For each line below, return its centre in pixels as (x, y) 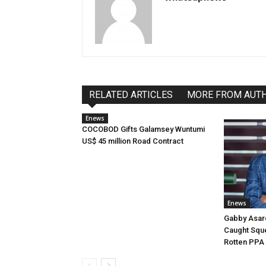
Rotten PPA (244, 242)
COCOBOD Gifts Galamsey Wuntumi (143, 129)
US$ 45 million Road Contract (133, 141)
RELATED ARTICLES (131, 95)
